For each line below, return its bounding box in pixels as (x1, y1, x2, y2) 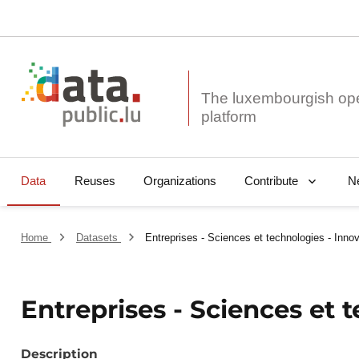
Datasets (75, 232, 121, 244)
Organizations (143, 174, 216, 188)
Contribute (244, 174, 298, 188)
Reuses (74, 174, 115, 188)
